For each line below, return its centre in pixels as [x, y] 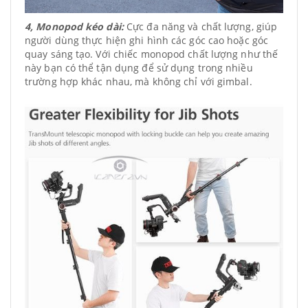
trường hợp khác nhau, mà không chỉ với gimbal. [139, 82]
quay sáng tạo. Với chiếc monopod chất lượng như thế [152, 54]
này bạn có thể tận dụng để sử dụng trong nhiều [139, 68]
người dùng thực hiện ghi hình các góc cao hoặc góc [147, 41]
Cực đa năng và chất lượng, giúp [200, 27]
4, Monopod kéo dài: [74, 27]
